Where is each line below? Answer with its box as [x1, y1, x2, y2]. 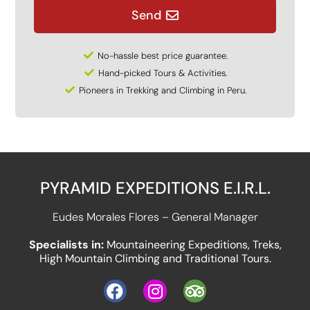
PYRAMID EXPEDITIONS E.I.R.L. [39, 176, 271, 199]
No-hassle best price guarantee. [98, 49, 228, 62]
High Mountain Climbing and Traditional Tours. [39, 250, 271, 266]
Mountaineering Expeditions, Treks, [106, 237, 282, 252]
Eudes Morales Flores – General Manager [52, 209, 258, 224]
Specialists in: [28, 237, 107, 252]
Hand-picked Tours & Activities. [98, 66, 228, 79]
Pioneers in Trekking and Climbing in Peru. [79, 84, 247, 96]
